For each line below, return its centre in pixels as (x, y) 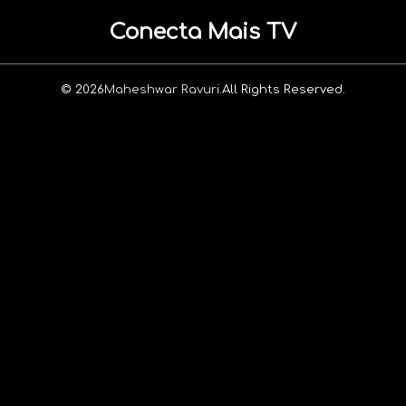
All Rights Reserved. (284, 89)
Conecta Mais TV (203, 32)
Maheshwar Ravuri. (163, 89)
